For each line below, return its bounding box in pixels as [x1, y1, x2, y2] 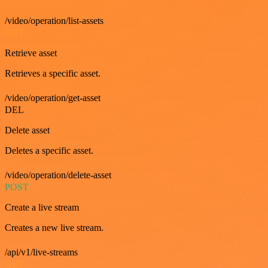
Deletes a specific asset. [5, 145, 93, 156]
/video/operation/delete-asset [5, 170, 111, 181]
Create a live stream [5, 202, 79, 213]
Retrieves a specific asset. [5, 68, 100, 79]
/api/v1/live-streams [5, 247, 78, 258]
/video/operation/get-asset [5, 93, 100, 103]
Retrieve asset [5, 48, 57, 59]
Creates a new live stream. [5, 223, 103, 233]
